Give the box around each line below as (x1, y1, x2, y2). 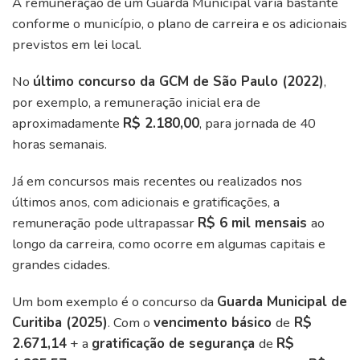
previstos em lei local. (12, 35, 141, 54)
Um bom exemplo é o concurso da (12, 292, 217, 311)
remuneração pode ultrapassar (12, 213, 198, 232)
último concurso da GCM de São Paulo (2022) (33, 72, 324, 91)
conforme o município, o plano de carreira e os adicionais (12, 14, 347, 33)
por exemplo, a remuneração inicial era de (12, 92, 260, 112)
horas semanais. (12, 134, 107, 153)
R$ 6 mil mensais (198, 213, 311, 232)
